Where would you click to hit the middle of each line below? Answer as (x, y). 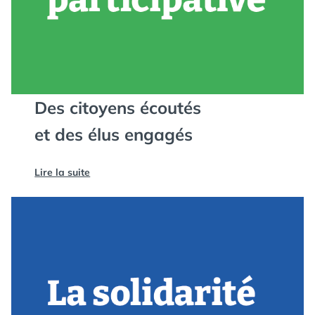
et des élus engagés (114, 134)
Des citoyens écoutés (118, 108)
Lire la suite (63, 172)
